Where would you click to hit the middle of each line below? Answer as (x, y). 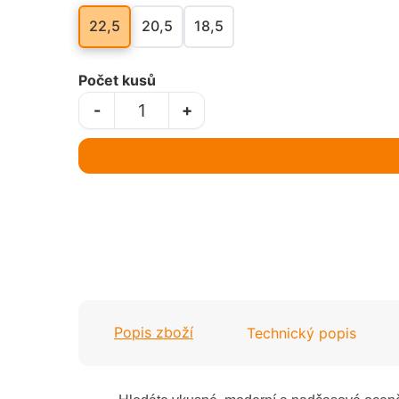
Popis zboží (154, 332)
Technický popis (301, 333)
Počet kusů (117, 80)
